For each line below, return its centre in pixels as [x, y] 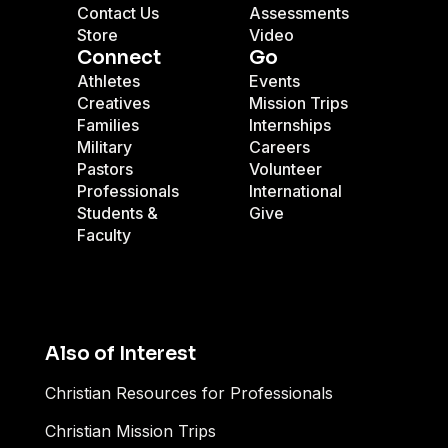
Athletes [108, 81]
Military [104, 147]
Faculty [104, 235]
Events [274, 81]
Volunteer [285, 169]
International [295, 191]
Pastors [105, 169]
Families [108, 125]
